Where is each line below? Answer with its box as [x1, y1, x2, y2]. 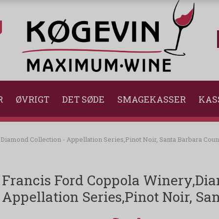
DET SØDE [62, 93, 105, 106]
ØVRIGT [16, 93, 49, 106]
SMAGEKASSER [117, 93, 186, 106]
